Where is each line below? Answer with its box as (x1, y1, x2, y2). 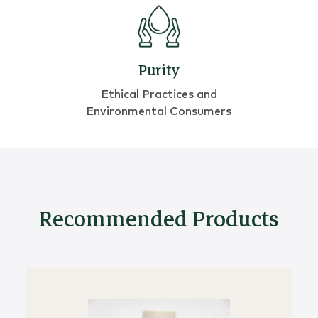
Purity (138, 59, 180, 83)
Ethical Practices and (100, 89, 217, 101)
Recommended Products (39, 202, 279, 238)
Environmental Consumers (86, 106, 232, 118)
